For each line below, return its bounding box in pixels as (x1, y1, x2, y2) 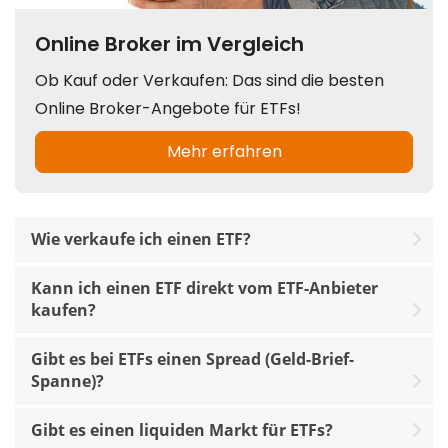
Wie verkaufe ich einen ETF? (31, 227, 251, 250)
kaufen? (31, 298, 96, 321)
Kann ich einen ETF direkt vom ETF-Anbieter (31, 276, 378, 299)
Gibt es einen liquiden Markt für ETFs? (31, 418, 333, 441)
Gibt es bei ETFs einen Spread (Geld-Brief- (31, 347, 354, 370)
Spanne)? (31, 369, 104, 392)
